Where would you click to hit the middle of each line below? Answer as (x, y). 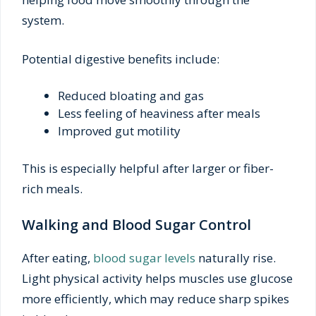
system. (43, 20)
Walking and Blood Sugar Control (136, 225)
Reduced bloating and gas (131, 96)
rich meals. (52, 188)
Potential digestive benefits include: (121, 59)
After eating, (57, 258)
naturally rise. (236, 258)
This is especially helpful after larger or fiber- (148, 168)
